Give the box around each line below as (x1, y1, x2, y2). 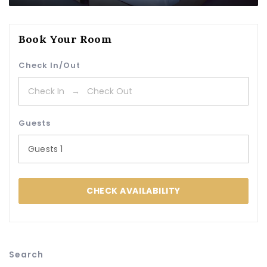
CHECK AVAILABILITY (86, 185, 181, 197)
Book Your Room (18, 32, 111, 46)
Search (9, 249, 44, 260)
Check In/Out (18, 60, 80, 71)
